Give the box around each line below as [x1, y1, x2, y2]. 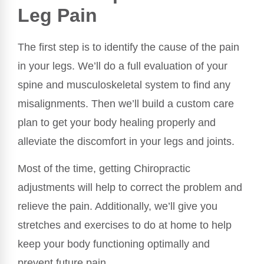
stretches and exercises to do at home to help [18, 219, 232, 232]
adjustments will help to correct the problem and [18, 181, 242, 194]
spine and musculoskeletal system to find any [18, 78, 230, 91]
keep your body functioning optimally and [18, 238, 210, 250]
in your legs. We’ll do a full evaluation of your [18, 60, 227, 72]
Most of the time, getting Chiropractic [18, 163, 190, 175]
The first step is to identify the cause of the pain [18, 41, 239, 53]
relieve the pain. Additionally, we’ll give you [18, 200, 217, 213]
